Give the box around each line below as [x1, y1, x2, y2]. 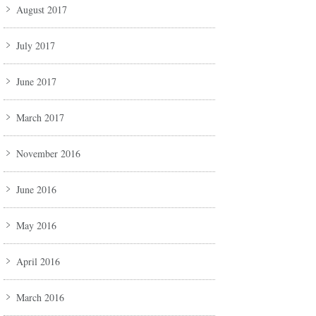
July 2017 [16, 39, 55, 53]
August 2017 [16, 3, 67, 17]
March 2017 [16, 111, 64, 125]
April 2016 [16, 255, 60, 269]
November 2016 [16, 147, 80, 161]
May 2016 [16, 219, 56, 233]
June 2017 [16, 75, 56, 89]
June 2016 [16, 183, 56, 197]
